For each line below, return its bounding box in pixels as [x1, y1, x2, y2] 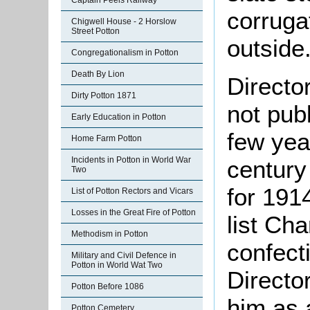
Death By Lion [71, 69, 125, 79]
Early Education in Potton [71, 112, 166, 122]
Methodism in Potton [71, 229, 148, 239]
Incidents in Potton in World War [71, 155, 191, 165]
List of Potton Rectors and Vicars [71, 186, 193, 196]
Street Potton [71, 26, 120, 36]
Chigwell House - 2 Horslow [71, 17, 176, 26]
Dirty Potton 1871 [71, 91, 136, 100]
